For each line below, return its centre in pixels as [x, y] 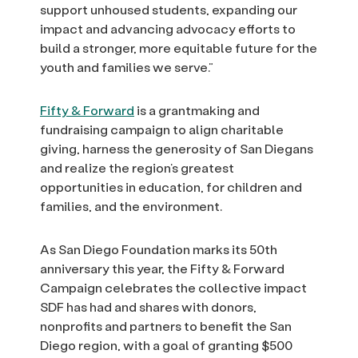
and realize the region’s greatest [137, 168]
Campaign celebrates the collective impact [173, 288]
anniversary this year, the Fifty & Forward [162, 268]
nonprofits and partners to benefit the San [166, 326]
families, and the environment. [131, 206]
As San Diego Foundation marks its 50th [159, 249]
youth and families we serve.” [127, 67]
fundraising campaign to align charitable [162, 129]
